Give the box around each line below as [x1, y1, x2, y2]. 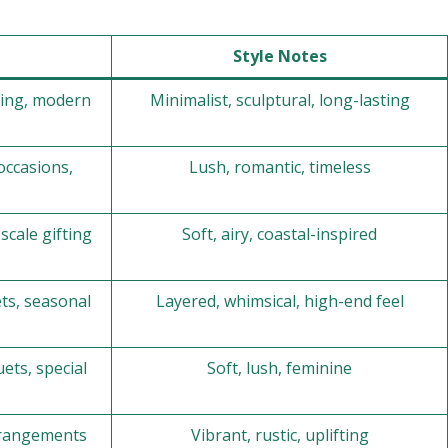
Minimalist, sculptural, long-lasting [149, 89, 410, 111]
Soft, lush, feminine [207, 357, 352, 379]
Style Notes [232, 45, 327, 67]
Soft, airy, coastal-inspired [182, 223, 377, 245]
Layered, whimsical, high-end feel [155, 290, 404, 312]
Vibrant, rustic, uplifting [190, 424, 369, 446]
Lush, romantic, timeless [188, 156, 371, 178]
